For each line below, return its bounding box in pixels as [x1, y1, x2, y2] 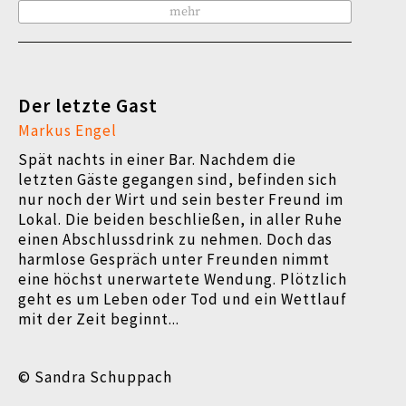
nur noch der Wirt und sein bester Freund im [18, 189, 343, 209]
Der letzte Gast [18, 93, 158, 118]
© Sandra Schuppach [18, 367, 172, 387]
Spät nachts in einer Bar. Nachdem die [18, 150, 296, 169]
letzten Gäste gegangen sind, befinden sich [18, 169, 337, 189]
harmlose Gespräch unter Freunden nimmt [18, 249, 330, 269]
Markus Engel [18, 121, 117, 140]
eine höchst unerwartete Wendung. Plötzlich [18, 269, 347, 289]
